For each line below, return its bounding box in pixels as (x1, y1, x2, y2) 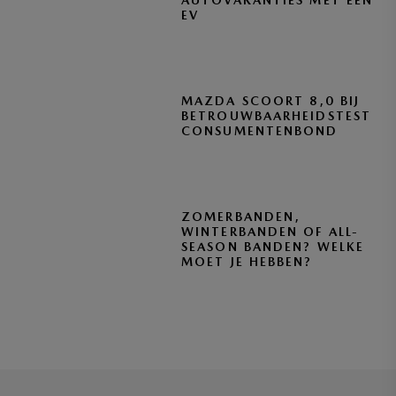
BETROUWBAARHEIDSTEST (181, 109, 372, 123)
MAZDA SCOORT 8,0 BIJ (181, 94, 361, 108)
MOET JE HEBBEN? (181, 255, 313, 269)
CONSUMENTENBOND (181, 124, 339, 138)
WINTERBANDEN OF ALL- (181, 225, 360, 239)
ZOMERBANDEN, (181, 209, 301, 224)
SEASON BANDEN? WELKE (181, 240, 365, 254)
